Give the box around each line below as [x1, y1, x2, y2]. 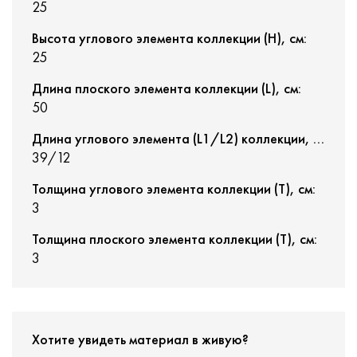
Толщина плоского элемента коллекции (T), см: [32, 229, 317, 248]
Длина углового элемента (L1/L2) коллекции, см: [313, 129, 324, 147]
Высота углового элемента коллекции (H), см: [32, 29, 307, 47]
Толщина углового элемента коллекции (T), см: [32, 179, 316, 198]
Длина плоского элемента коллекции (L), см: [32, 79, 301, 97]
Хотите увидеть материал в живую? [32, 330, 249, 348]
